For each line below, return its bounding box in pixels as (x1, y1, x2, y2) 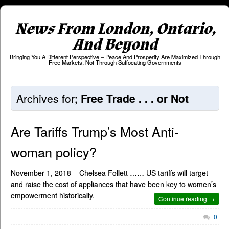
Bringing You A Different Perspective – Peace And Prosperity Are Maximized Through (10, 53, 220, 61)
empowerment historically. (11, 190, 95, 201)
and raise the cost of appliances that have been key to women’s (11, 179, 216, 190)
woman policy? (11, 143, 97, 162)
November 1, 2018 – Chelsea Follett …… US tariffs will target (11, 168, 208, 178)
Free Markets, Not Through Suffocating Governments (49, 58, 181, 67)
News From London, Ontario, (14, 18, 216, 39)
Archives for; (16, 90, 81, 106)
